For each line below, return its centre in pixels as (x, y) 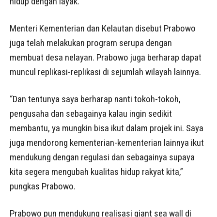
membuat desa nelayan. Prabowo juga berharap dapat (106, 57)
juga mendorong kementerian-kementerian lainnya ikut (107, 142)
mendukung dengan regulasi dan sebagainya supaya (102, 157)
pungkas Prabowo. (43, 186)
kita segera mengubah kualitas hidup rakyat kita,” (96, 171)
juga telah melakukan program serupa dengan (91, 43)
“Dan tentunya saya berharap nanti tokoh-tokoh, (95, 99)
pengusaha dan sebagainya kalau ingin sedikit (91, 113)
